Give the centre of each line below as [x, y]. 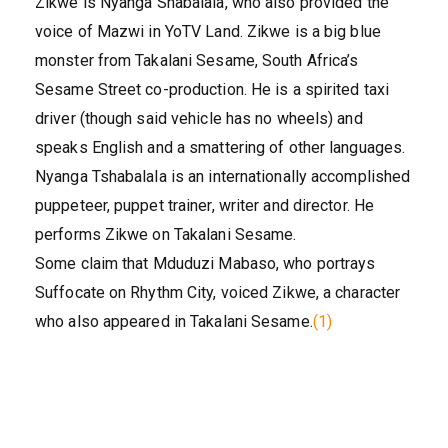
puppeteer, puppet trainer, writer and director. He [205, 205]
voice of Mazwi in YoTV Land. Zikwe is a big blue [208, 31]
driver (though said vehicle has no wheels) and [199, 118]
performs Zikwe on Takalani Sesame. [166, 234]
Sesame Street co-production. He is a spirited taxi [212, 89]
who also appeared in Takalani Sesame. [174, 321]
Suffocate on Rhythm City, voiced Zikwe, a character [218, 292]
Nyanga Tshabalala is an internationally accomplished [223, 176]
